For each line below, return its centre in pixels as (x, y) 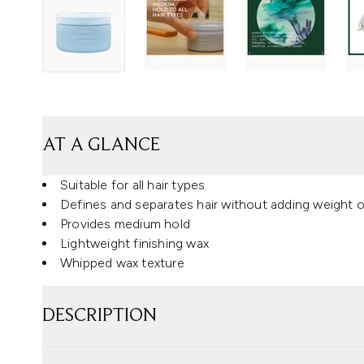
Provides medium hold (125, 223)
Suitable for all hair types (133, 184)
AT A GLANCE (101, 145)
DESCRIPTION (100, 316)
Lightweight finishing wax (134, 243)
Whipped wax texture (122, 262)
